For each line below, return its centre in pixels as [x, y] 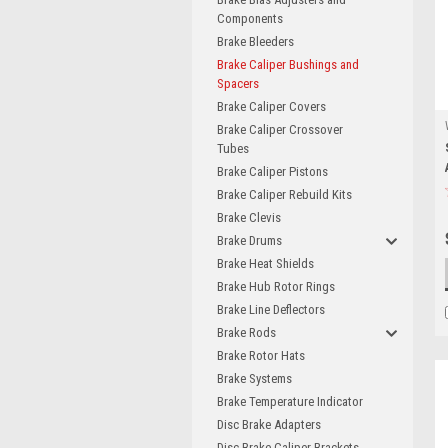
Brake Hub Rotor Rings [276, 286]
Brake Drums [249, 240]
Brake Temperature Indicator [290, 401]
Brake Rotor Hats [261, 355]
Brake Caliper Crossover [280, 129]
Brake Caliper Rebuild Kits [284, 194]
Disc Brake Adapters [269, 424]
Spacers [238, 83]
